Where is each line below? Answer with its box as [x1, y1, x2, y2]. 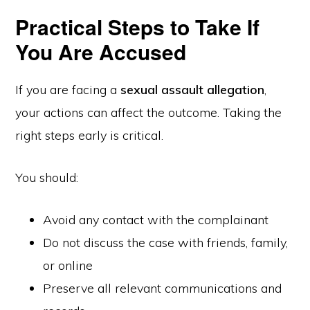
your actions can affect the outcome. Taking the [15, 104, 282, 120]
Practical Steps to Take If [15, 12, 260, 42]
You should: [15, 170, 79, 185]
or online [43, 257, 93, 273]
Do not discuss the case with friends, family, [43, 235, 289, 250]
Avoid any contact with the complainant [43, 212, 269, 228]
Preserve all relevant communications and [43, 280, 282, 296]
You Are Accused [15, 37, 187, 66]
